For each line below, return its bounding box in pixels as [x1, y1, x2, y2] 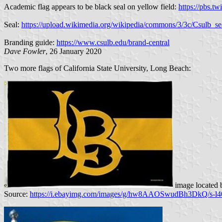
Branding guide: [4, 38, 56, 47]
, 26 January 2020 [46, 47, 102, 55]
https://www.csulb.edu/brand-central [56, 38, 169, 47]
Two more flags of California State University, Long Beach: [4, 63, 191, 72]
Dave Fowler [4, 47, 46, 55]
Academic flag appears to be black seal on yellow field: [4, 2, 178, 11]
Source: [4, 189, 30, 198]
